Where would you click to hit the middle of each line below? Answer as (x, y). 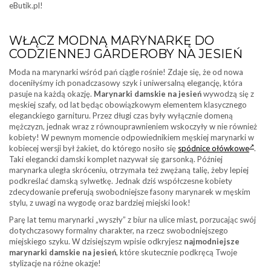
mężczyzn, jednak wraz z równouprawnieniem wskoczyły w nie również (133, 126)
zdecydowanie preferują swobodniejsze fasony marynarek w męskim (130, 192)
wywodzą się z (228, 94)
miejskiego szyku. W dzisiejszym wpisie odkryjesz (96, 241)
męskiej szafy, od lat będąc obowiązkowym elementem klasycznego (128, 105)
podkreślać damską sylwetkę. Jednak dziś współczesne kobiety (121, 181)
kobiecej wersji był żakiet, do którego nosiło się (93, 148)
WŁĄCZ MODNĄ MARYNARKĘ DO (112, 41)
